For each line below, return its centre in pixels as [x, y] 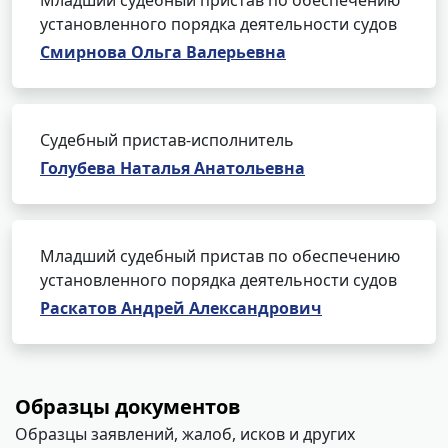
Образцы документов [128, 406]
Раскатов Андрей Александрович [181, 308]
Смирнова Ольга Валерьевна [163, 52]
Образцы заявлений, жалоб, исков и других [185, 434]
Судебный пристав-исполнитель [167, 140]
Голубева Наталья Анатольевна [172, 168]
